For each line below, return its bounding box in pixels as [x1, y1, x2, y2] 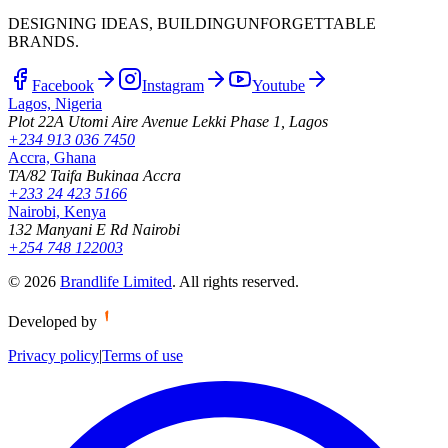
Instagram [142, 77, 204, 95]
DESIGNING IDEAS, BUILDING [8, 15, 236, 33]
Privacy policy [8, 347, 99, 365]
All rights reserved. [179, 273, 299, 291]
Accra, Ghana [8, 149, 96, 167]
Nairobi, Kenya [8, 203, 106, 221]
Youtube [252, 77, 305, 95]
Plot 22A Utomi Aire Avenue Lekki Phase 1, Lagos [8, 113, 328, 131]
